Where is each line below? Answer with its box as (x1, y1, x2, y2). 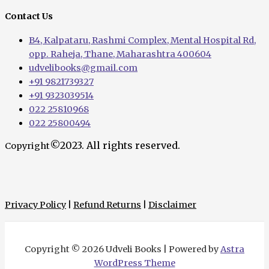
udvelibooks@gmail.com (29, 62, 138, 73)
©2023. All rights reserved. (50, 139, 180, 152)
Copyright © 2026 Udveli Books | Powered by (25, 243, 220, 255)
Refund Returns (73, 199, 141, 211)
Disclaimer (148, 199, 196, 211)
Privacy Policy (5, 199, 66, 211)
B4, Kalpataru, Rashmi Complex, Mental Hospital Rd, (29, 34, 256, 46)
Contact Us (5, 11, 53, 22)
